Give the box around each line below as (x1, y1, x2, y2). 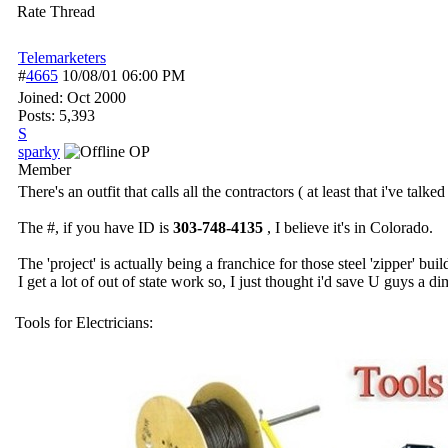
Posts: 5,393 (18, 107, 95, 124)
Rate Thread (17, 3, 95, 20)
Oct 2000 (67, 89, 126, 106)
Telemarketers (18, 49, 106, 66)
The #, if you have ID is (18, 219, 173, 236)
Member (18, 161, 71, 178)
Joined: (18, 89, 67, 106)
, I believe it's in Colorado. (263, 219, 433, 236)
